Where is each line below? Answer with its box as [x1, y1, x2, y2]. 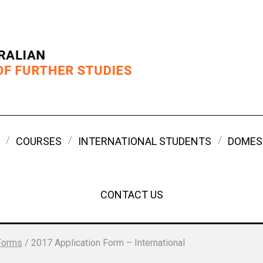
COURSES [16, 134, 62, 147]
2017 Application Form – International [31, 237, 185, 248]
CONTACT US [100, 188, 163, 201]
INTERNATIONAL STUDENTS [78, 134, 211, 147]
